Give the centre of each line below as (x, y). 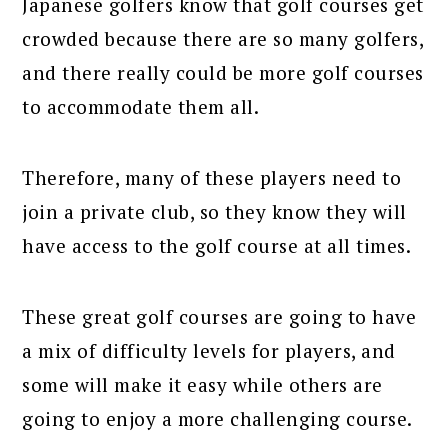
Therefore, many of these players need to (212, 178)
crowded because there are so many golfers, (223, 39)
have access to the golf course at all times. (217, 246)
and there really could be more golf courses (223, 73)
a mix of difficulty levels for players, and (209, 351)
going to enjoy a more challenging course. (217, 419)
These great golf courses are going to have (219, 317)
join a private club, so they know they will (214, 212)
